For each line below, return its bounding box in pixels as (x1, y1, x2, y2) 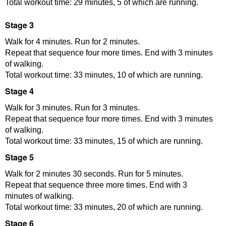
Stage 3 (5, 19, 34, 31)
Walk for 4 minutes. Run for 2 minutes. (5, 37, 140, 46)
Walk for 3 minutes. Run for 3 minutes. (5, 103, 140, 112)
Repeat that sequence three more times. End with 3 (5, 180, 187, 189)
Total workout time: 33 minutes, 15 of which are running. (5, 136, 203, 145)
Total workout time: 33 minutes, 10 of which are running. (5, 70, 203, 79)
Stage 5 (5, 151, 34, 163)
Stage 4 (5, 85, 34, 97)
